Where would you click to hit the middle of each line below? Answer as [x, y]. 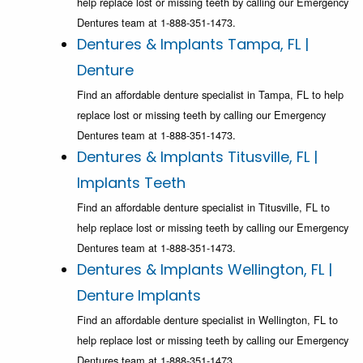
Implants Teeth [131, 183]
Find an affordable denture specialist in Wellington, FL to [207, 320]
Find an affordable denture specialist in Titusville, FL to [203, 207]
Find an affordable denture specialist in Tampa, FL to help [210, 95]
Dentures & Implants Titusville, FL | [197, 157]
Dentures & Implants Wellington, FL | [205, 270]
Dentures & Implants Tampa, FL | [193, 45]
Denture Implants [139, 296]
